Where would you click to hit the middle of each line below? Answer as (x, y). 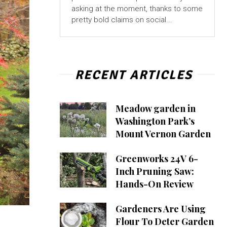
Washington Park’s (155, 121)
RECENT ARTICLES (134, 75)
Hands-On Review (154, 184)
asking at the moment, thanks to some (137, 9)
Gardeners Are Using (160, 209)
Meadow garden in (155, 109)
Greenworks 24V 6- (157, 159)
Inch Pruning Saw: (155, 172)
